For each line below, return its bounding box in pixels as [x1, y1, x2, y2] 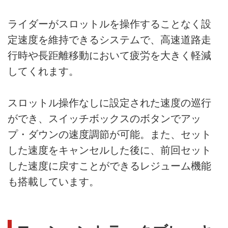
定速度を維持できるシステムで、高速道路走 [8, 34, 211, 45]
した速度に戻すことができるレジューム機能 [8, 160, 211, 172]
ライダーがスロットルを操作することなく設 [8, 18, 211, 30]
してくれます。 [8, 65, 79, 77]
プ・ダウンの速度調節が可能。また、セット [8, 128, 211, 140]
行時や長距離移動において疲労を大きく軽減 [8, 49, 211, 61]
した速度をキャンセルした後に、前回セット [8, 144, 211, 156]
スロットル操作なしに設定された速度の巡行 [8, 97, 211, 108]
